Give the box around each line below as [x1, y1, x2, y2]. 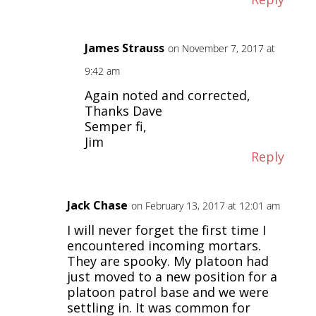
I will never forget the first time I [66, 221, 266, 239]
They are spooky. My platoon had [66, 253, 269, 270]
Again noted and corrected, [84, 87, 250, 104]
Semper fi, [84, 118, 147, 135]
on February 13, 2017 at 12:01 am [130, 199, 280, 213]
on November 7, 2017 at [167, 42, 275, 56]
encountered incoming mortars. [66, 237, 261, 255]
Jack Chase [66, 197, 128, 214]
